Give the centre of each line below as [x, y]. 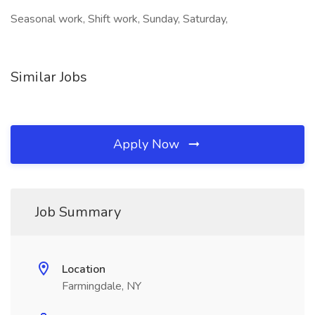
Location [84, 269]
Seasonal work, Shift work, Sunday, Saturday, [119, 19]
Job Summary [78, 212]
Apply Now [148, 144]
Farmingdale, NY [102, 286]
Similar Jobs [49, 77]
